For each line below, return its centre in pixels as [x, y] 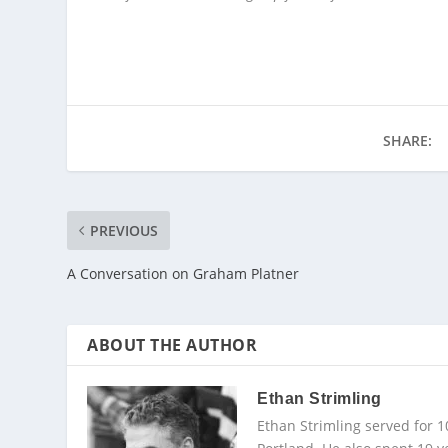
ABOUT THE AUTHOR [172, 345]
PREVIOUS [124, 231]
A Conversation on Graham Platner [183, 274]
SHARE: [408, 141]
